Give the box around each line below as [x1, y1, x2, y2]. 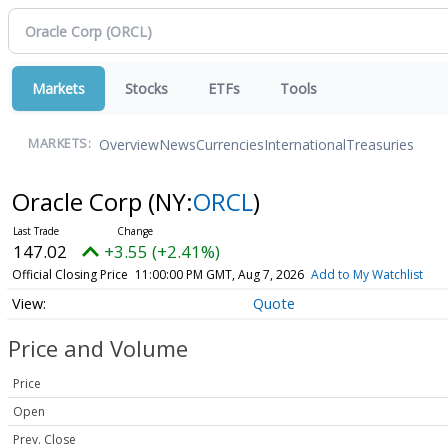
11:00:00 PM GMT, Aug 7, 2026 [134, 266, 304, 283]
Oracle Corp [11, 185, 148, 218]
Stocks [125, 79, 168, 98]
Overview [99, 134, 159, 154]
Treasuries [346, 134, 414, 154]
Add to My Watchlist [310, 266, 423, 283]
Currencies [196, 134, 264, 154]
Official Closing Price [11, 266, 128, 283]
